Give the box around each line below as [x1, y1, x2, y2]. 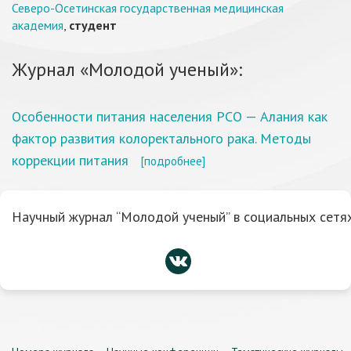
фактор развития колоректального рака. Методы [12, 129, 311, 147]
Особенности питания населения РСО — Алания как [12, 107, 327, 125]
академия [12, 17, 63, 33]
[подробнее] [140, 153, 205, 168]
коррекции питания [12, 151, 128, 169]
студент [69, 17, 117, 33]
